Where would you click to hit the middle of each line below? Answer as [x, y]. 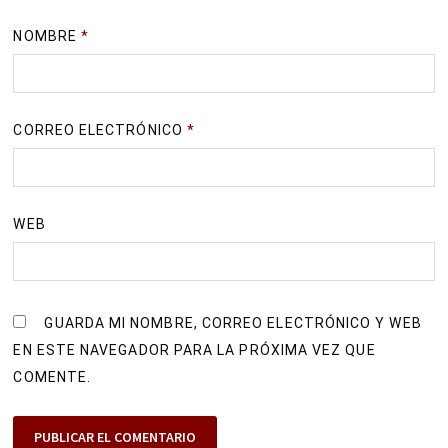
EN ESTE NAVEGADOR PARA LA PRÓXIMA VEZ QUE [194, 349]
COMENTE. [52, 376]
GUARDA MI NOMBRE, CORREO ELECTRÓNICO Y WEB [233, 322]
